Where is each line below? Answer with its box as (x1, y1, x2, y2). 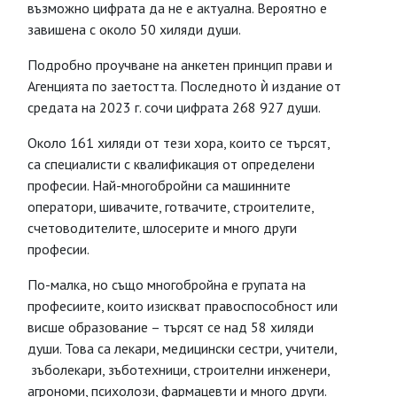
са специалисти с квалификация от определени (27, 155, 315, 173)
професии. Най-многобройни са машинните (27, 176, 291, 194)
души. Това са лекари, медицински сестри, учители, (27, 339, 337, 357)
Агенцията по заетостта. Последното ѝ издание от (27, 77, 341, 95)
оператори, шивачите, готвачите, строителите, (27, 198, 314, 215)
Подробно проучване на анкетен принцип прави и (27, 56, 332, 74)
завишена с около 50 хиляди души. (27, 20, 241, 38)
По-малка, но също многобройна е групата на (27, 276, 306, 293)
